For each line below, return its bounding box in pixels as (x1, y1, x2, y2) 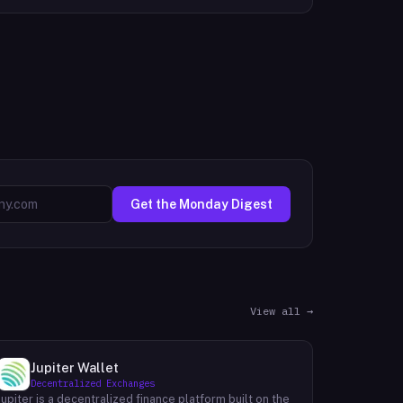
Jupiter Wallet (31, 360, 120, 375)
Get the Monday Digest (130, 196, 273, 211)
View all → (250, 304, 313, 318)
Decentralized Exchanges (31, 377, 156, 390)
